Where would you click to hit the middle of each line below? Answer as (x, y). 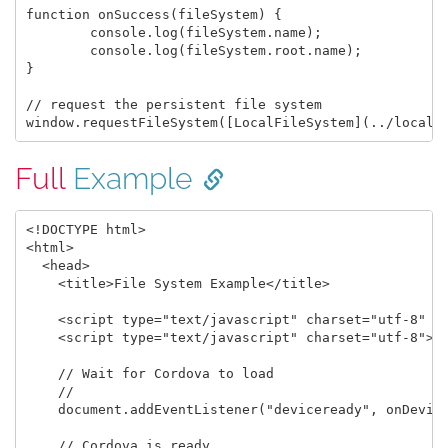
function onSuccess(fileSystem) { (153, 14)
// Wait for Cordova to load (149, 373)
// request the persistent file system (173, 104)
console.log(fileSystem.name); (57, 32)
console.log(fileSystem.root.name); (57, 50)
